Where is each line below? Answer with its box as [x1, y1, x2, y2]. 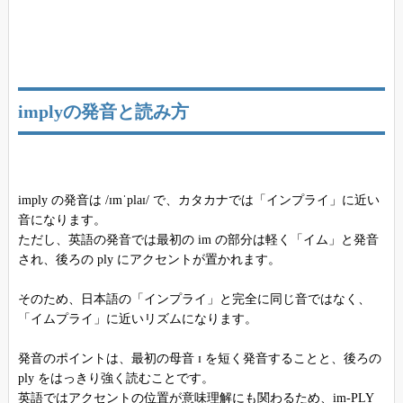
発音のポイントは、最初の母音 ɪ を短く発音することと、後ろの [17, 351, 381, 365]
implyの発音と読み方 [17, 102, 189, 121]
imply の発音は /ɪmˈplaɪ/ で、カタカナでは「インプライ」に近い [17, 193, 380, 207]
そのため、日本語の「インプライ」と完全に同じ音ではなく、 [17, 291, 371, 306]
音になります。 [17, 212, 106, 227]
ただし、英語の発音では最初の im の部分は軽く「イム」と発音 [17, 232, 379, 246]
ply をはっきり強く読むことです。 [17, 371, 214, 385]
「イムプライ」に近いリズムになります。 [17, 311, 257, 326]
